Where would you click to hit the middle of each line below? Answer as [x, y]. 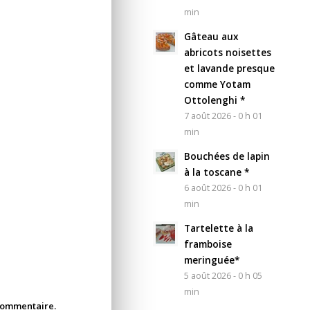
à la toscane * [217, 172]
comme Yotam [218, 84]
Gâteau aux [211, 36]
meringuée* [212, 259]
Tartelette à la [219, 228]
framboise [208, 244]
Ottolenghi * [215, 100]
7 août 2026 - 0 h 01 [224, 116]
